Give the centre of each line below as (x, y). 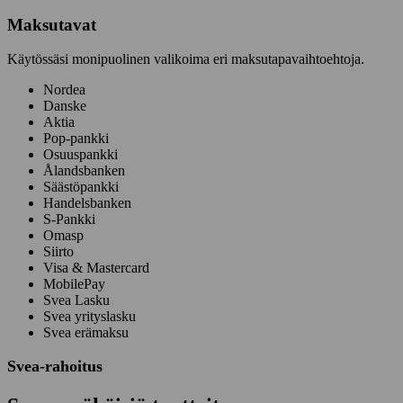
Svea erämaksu (86, 333)
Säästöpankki (81, 187)
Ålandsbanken (84, 171)
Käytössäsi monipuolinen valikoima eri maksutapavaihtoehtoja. (186, 59)
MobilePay (74, 284)
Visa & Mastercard (96, 268)
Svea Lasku (76, 300)
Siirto (58, 252)
